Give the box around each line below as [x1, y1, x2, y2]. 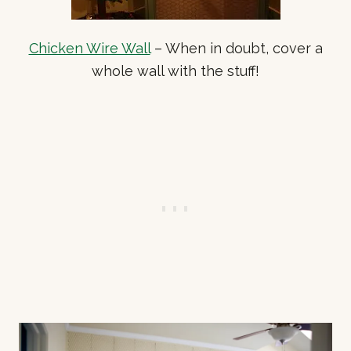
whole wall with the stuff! [92, 62, 259, 79]
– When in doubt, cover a [150, 39, 323, 56]
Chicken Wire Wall [28, 39, 150, 56]
